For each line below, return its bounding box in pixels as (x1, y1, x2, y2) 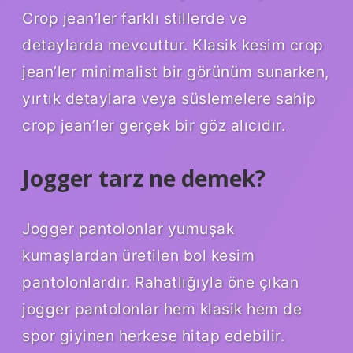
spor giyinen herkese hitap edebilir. (22, 326, 284, 346)
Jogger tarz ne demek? (22, 163, 266, 194)
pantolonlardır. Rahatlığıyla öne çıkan (22, 273, 299, 292)
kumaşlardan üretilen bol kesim (22, 246, 255, 266)
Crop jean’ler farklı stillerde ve (22, 9, 247, 28)
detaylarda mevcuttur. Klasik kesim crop (22, 35, 324, 55)
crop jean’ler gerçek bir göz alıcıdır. (22, 116, 285, 136)
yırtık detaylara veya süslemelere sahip (22, 89, 317, 109)
